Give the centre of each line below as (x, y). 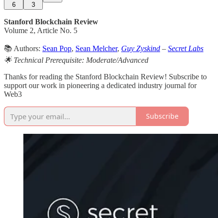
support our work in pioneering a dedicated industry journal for (100, 85)
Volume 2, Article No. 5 (41, 30)
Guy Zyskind (141, 48)
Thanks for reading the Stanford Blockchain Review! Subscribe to (105, 76)
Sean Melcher (96, 48)
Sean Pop (57, 48)
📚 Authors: (23, 48)
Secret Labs (186, 48)
